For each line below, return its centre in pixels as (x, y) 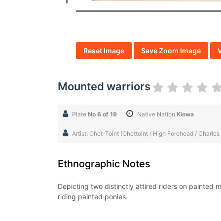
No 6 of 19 (102, 114)
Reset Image (104, 51)
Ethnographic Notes (104, 164)
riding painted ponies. (93, 197)
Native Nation (157, 114)
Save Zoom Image (171, 51)
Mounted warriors (104, 86)
